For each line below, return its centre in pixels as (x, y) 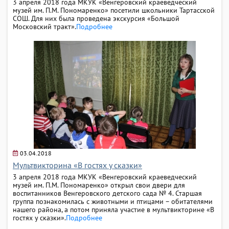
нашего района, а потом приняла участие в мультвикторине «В (113, 209)
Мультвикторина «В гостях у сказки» (77, 165)
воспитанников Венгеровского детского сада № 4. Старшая (107, 193)
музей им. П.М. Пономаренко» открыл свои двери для (99, 185)
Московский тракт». (44, 26)
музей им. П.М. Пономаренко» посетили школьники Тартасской (114, 10)
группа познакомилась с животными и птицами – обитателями (113, 201)
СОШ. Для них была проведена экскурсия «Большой (96, 18)
